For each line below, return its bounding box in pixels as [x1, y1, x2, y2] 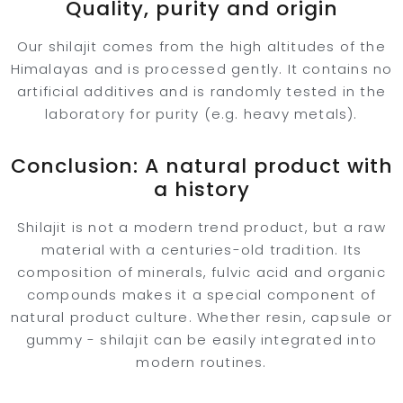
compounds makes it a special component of [26, 285, 377, 304]
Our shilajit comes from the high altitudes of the [17, 37, 386, 56]
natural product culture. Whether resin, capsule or [10, 308, 392, 327]
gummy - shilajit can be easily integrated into [25, 330, 378, 349]
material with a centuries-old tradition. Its [40, 240, 363, 259]
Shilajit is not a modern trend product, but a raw [17, 218, 386, 237]
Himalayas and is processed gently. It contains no [10, 59, 393, 78]
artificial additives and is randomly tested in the [16, 82, 386, 101]
